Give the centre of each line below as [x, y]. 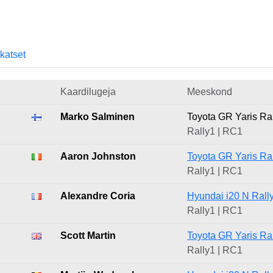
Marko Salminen [97, 117]
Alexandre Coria [98, 196]
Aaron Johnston [98, 156]
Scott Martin [88, 236]
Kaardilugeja [88, 92]
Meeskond [210, 92]
